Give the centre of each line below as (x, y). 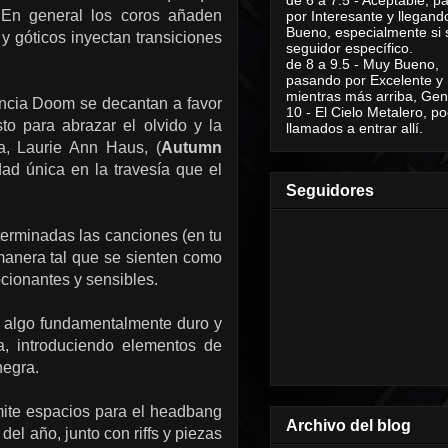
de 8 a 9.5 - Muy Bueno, (362, 63)
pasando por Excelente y (364, 79)
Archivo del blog (348, 425)
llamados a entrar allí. (354, 127)
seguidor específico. (349, 47)
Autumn (191, 147)
